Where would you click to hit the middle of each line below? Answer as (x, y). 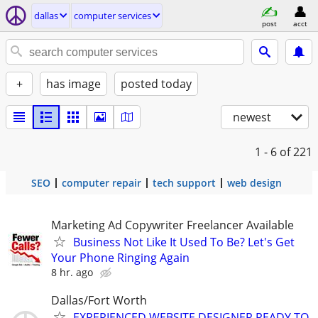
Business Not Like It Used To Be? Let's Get (184, 242)
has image (73, 84)
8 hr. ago (72, 272)
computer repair (102, 183)
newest (252, 117)
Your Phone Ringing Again (120, 258)
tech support (184, 183)
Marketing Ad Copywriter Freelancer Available (172, 225)
